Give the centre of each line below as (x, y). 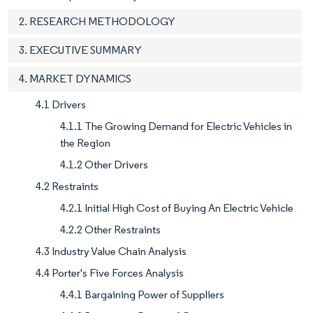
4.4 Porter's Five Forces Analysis (110, 273)
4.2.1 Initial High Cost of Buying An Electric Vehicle (177, 208)
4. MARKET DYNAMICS (75, 79)
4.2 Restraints (67, 187)
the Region (85, 143)
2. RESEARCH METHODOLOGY (97, 22)
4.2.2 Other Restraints (110, 230)
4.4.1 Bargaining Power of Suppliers (142, 295)
